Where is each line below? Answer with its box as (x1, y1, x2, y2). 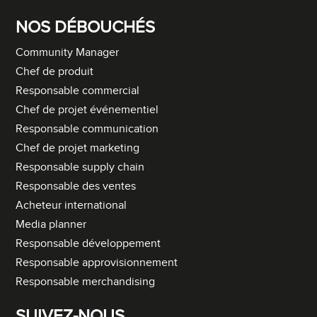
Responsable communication (16, 122, 159, 136)
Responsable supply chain (16, 160, 145, 174)
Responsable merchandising (16, 275, 156, 289)
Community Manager (16, 45, 120, 59)
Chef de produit (16, 64, 94, 79)
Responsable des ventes (16, 179, 137, 193)
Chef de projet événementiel (16, 103, 159, 117)
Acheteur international (16, 198, 127, 212)
